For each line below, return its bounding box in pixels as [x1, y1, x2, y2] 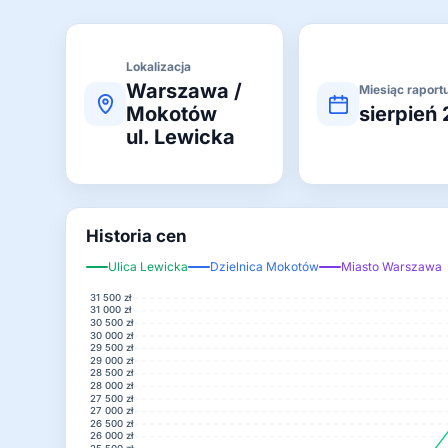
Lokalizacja [126, 59, 191, 74]
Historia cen [86, 226, 187, 246]
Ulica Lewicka [108, 259, 188, 274]
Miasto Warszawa [341, 259, 442, 274]
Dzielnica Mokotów [210, 259, 319, 274]
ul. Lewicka [126, 125, 235, 149]
